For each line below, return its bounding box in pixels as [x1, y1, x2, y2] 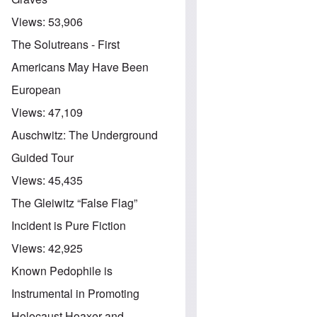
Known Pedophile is [11, 262, 113, 279]
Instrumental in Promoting [11, 284, 139, 301]
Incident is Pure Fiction [11, 217, 126, 234]
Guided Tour [11, 149, 74, 166]
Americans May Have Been [11, 58, 149, 75]
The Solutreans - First [11, 35, 120, 52]
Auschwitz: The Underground [11, 126, 158, 143]
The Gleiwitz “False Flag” [11, 194, 137, 211]
